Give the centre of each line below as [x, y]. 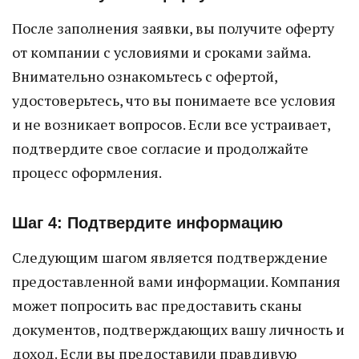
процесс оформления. [87, 172]
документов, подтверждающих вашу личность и [178, 329]
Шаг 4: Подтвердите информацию [147, 223]
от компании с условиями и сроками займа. [161, 52]
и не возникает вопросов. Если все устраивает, [171, 124]
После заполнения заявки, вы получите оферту [173, 28]
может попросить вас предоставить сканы [157, 305]
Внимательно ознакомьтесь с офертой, [145, 76]
